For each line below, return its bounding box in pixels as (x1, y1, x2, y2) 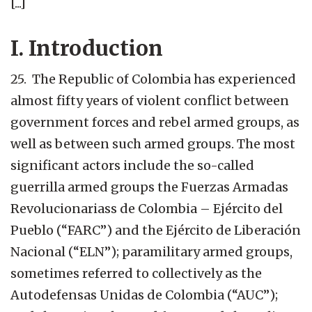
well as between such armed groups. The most (10, 135, 295, 152)
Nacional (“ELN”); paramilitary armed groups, (10, 243, 292, 260)
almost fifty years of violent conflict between (10, 92, 289, 109)
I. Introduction (10, 34, 163, 61)
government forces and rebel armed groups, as (10, 114, 299, 130)
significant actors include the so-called (10, 157, 254, 173)
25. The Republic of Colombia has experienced (10, 70, 296, 87)
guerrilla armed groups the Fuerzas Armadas (10, 178, 288, 195)
